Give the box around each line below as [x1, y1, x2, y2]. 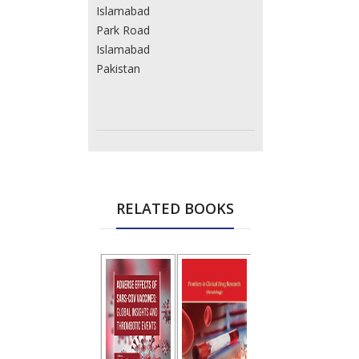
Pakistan [95, 60, 140, 76]
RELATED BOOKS [116, 198, 234, 218]
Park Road [95, 22, 150, 38]
